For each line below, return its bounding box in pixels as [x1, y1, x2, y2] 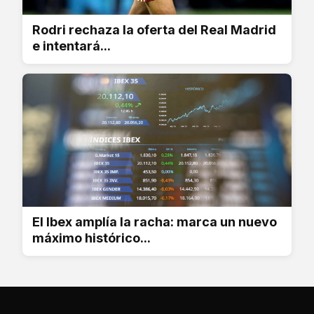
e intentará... [32, 38, 111, 53]
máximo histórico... [32, 230, 151, 245]
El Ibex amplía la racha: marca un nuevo [32, 214, 277, 229]
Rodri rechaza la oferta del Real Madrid [32, 22, 276, 37]
